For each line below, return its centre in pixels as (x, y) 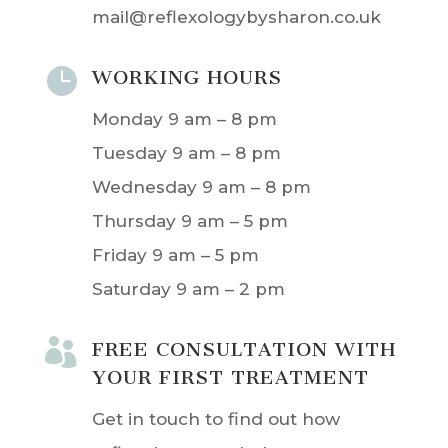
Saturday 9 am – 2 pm (188, 289)
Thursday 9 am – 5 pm (189, 221)
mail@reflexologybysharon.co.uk (236, 17)
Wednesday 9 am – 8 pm (201, 187)
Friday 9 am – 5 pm (175, 255)
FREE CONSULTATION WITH (243, 350)
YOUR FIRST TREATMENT (230, 378)
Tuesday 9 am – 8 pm (186, 153)
